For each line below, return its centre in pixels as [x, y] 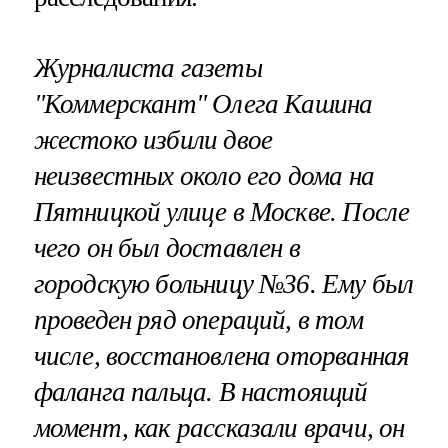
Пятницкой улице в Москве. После [221, 211]
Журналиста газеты [147, 67]
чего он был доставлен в [166, 247]
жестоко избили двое [153, 139]
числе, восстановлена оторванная [221, 355]
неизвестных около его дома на [203, 175]
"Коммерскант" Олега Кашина [203, 103]
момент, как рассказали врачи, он [219, 427]
